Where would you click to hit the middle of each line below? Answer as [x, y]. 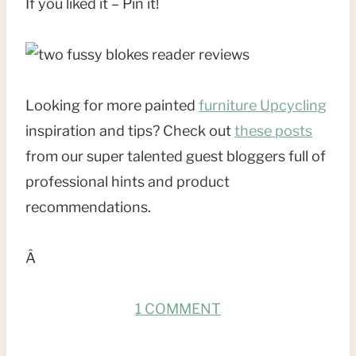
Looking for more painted [112, 106]
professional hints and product [128, 182]
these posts [273, 131]
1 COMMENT [178, 309]
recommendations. [88, 207]
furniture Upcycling [263, 106]
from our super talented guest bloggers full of [176, 157]
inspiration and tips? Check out [130, 131]
